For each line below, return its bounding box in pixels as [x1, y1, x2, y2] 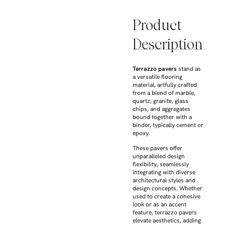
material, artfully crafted [133, 81, 197, 89]
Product [133, 17, 182, 34]
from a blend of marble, [133, 89, 195, 97]
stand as [177, 65, 201, 73]
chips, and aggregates [133, 105, 190, 113]
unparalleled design [133, 152, 185, 161]
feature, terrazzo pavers [133, 208, 197, 217]
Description [133, 36, 203, 53]
